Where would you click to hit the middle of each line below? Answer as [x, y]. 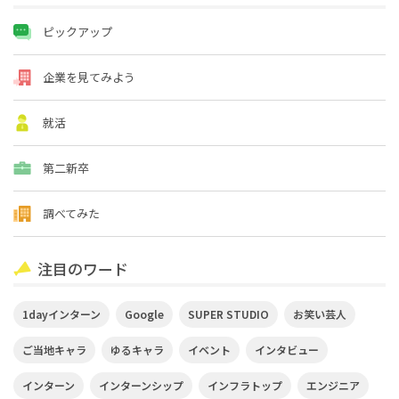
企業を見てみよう [89, 77]
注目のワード [83, 269]
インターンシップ [141, 386]
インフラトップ [245, 386]
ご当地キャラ [54, 350]
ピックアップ [77, 31]
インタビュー [287, 350]
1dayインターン [61, 314]
